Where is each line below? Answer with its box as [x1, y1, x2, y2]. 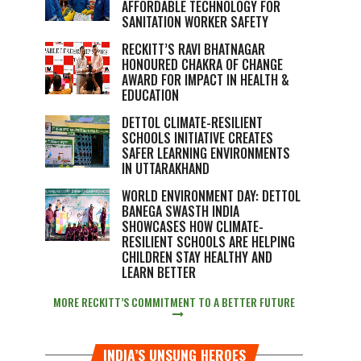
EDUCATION [122, 85, 179, 105]
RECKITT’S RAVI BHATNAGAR [122, 39, 265, 59]
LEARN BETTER [122, 263, 196, 282]
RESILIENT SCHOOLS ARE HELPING [122, 232, 295, 251]
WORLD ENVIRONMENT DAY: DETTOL [122, 186, 301, 205]
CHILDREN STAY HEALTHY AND [122, 247, 272, 267]
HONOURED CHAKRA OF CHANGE [122, 55, 283, 74]
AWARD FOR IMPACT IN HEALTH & [122, 70, 289, 89]
